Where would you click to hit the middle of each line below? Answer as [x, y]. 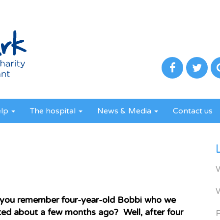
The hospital [54, 111]
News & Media [125, 111]
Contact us [193, 111]
